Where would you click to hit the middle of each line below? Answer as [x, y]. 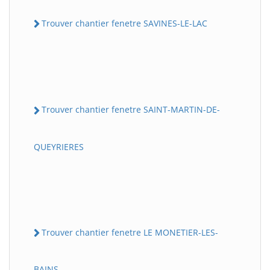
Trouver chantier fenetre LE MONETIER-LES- [130, 232]
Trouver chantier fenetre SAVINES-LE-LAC [124, 23]
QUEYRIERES [59, 146]
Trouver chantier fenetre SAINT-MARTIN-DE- [131, 110]
